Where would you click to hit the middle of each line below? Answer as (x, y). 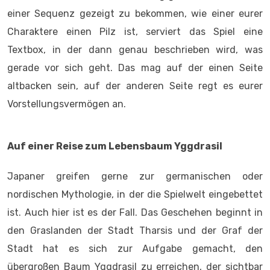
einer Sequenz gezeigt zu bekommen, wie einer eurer (135, 14)
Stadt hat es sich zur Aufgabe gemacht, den (135, 249)
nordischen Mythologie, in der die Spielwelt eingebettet (135, 194)
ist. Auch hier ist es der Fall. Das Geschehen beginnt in (135, 212)
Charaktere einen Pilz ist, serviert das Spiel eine (135, 32)
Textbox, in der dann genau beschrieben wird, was (135, 50)
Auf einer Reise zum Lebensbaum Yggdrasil (115, 146)
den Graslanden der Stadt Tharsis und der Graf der (135, 231)
